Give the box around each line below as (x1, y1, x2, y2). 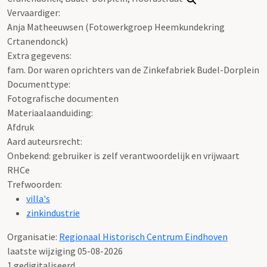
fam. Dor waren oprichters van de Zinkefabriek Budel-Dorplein (7, 63, 259, 76)
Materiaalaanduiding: (7, 106, 93, 119)
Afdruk (7, 120, 34, 133)
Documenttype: (7, 77, 70, 90)
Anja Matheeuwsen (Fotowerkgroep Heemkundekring (7, 20, 225, 33)
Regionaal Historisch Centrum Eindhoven (59, 230, 228, 243)
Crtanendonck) (7, 35, 68, 47)
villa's (26, 192, 50, 204)
